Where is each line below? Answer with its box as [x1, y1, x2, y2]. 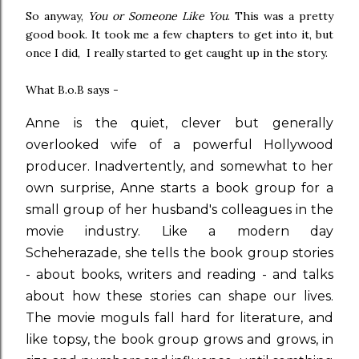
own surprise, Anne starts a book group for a [26, 180, 333, 196]
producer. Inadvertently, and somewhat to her [26, 159, 333, 174]
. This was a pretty [228, 9, 334, 23]
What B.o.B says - [26, 83, 119, 97]
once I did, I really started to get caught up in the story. [26, 46, 328, 60]
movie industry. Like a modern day [26, 224, 333, 239]
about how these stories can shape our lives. [26, 288, 333, 304]
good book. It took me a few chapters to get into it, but [26, 27, 333, 42]
